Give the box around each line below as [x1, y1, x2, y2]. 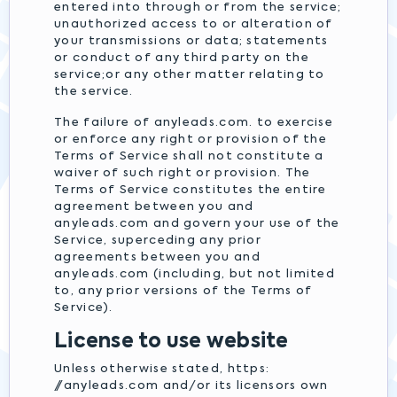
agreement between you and [54, 201, 254, 213]
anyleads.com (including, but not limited [54, 269, 335, 280]
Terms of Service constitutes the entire [54, 184, 327, 196]
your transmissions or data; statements [54, 35, 329, 47]
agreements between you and [54, 252, 261, 263]
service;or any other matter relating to [54, 69, 325, 81]
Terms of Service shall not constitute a [54, 151, 324, 162]
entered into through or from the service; [54, 2, 342, 13]
